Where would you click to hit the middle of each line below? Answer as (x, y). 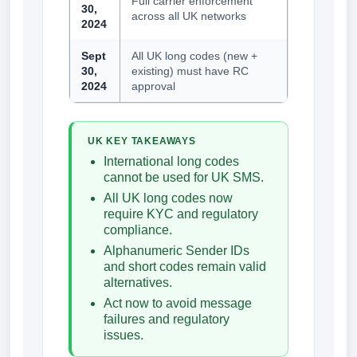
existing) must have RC (190, 71)
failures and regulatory (167, 320)
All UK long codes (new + (194, 56)
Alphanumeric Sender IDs (177, 251)
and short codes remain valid (185, 267)
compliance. (138, 230)
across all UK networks (189, 16)
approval (153, 86)
